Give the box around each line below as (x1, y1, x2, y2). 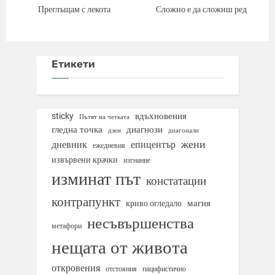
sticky (52, 110, 74, 121)
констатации (146, 173, 206, 188)
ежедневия (93, 140, 125, 150)
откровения (52, 261, 100, 274)
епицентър (131, 138, 176, 150)
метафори (52, 220, 82, 230)
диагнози (126, 123, 163, 135)
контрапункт (52, 193, 120, 209)
